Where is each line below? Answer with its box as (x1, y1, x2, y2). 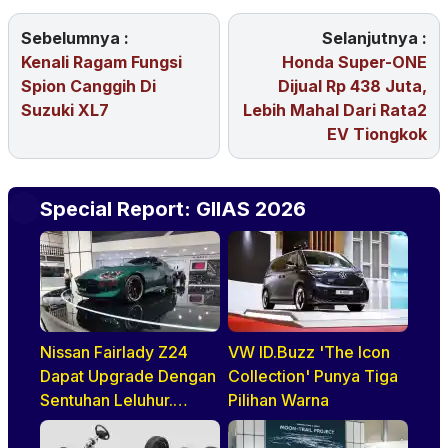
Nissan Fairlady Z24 (40, 342, 188, 362)
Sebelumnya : (21, 28, 129, 48)
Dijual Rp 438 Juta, (278, 76, 427, 96)
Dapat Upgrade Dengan (40, 366, 216, 386)
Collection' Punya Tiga (227, 366, 398, 386)
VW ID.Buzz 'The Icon (227, 342, 390, 362)
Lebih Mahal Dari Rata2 (243, 100, 427, 120)
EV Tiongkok (327, 124, 427, 144)
